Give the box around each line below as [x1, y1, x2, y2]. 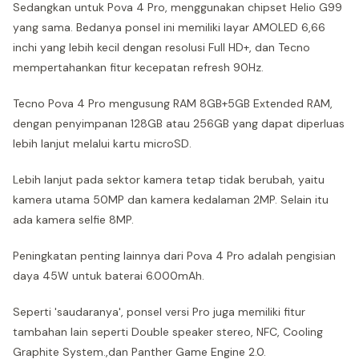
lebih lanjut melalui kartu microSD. [13, 135, 192, 151]
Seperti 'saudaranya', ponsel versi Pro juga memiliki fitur [13, 304, 305, 319]
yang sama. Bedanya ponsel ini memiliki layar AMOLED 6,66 [13, 19, 325, 34]
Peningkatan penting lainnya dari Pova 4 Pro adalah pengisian [13, 248, 336, 263]
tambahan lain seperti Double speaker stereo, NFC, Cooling [13, 324, 323, 339]
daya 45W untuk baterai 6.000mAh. [13, 268, 204, 283]
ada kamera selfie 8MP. [13, 212, 134, 227]
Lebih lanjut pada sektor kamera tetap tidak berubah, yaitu [13, 171, 325, 187]
